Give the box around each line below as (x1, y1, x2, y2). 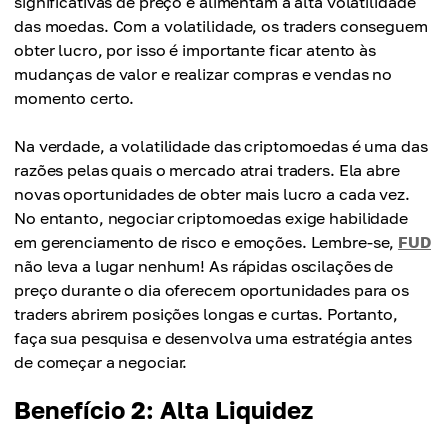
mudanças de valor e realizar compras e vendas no (14, 64, 393, 84)
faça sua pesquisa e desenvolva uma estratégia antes (14, 328, 412, 348)
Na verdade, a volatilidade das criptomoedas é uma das (14, 136, 428, 156)
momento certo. (14, 88, 135, 108)
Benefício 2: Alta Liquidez (14, 395, 313, 424)
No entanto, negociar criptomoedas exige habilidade (14, 208, 409, 228)
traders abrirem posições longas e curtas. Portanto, (14, 304, 398, 324)
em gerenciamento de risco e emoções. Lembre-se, (14, 232, 399, 252)
